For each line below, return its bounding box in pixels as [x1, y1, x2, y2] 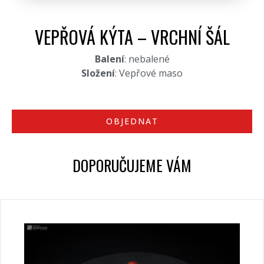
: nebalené [124, 52, 170, 66]
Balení [94, 52, 124, 66]
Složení [81, 67, 115, 80]
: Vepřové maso [115, 67, 183, 80]
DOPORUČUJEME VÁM [72, 154, 192, 177]
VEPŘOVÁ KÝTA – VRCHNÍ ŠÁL [34, 24, 230, 51]
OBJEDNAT [105, 115, 159, 127]
